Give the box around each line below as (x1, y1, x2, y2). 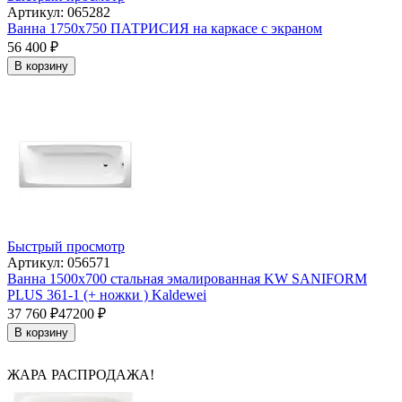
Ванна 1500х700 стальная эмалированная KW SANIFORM (7, 271, 367, 287)
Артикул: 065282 (7, 4, 110, 21)
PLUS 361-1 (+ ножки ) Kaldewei (7, 287, 206, 303)
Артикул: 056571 (7, 255, 110, 271)
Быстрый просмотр (7, 239, 125, 255)
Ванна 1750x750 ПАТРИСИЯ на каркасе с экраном (7, 21, 322, 37)
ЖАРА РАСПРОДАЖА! (7, 367, 154, 383)
